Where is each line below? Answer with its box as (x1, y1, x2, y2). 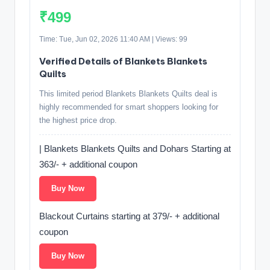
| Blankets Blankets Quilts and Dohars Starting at (39, 143, 231, 154)
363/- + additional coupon (39, 159, 137, 169)
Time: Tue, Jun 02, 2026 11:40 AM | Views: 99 (39, 34, 187, 43)
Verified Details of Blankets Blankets (39, 55, 207, 67)
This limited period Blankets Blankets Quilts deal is (39, 89, 218, 98)
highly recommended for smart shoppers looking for (39, 102, 218, 111)
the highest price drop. (39, 115, 117, 125)
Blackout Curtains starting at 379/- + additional (39, 210, 219, 221)
